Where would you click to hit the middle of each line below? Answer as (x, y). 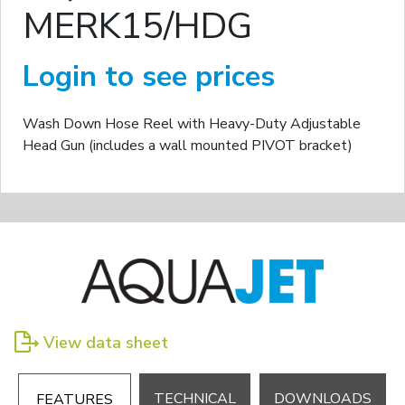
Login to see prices (149, 77)
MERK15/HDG (137, 27)
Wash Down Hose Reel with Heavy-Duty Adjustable (192, 124)
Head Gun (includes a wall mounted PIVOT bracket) (188, 146)
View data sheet (106, 343)
